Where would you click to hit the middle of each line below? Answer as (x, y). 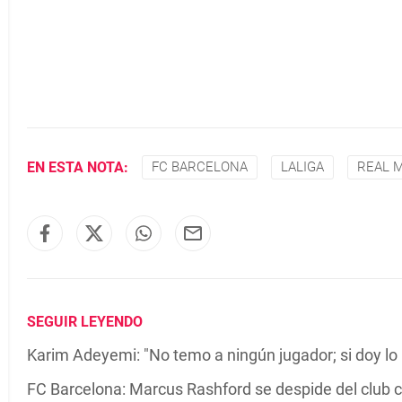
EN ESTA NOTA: (78, 167)
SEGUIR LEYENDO (85, 322)
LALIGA (302, 167)
